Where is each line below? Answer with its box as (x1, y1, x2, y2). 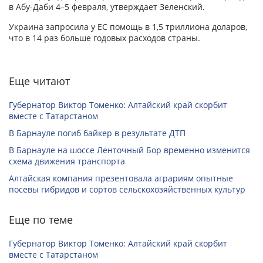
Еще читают (9, 74, 70, 89)
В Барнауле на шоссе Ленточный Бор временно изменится (9, 144, 250, 156)
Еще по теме (9, 213, 73, 227)
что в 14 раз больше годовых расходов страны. (9, 32, 200, 44)
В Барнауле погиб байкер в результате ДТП (9, 127, 186, 139)
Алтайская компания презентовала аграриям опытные (9, 173, 233, 184)
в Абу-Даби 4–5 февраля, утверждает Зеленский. (9, 1, 205, 13)
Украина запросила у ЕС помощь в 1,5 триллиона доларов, (9, 21, 247, 33)
